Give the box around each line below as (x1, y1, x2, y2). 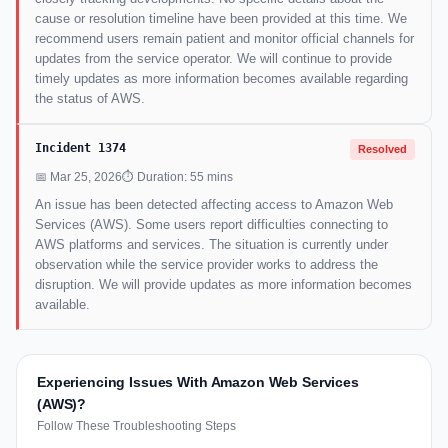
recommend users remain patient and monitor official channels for (35, 31, 414, 47)
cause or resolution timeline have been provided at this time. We (35, 11, 407, 27)
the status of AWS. (35, 91, 145, 107)
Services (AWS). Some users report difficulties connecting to (35, 217, 388, 233)
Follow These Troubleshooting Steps (37, 419, 236, 434)
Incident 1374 (35, 141, 126, 156)
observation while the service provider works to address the (35, 257, 378, 273)
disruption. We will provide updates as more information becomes (35, 277, 412, 293)
